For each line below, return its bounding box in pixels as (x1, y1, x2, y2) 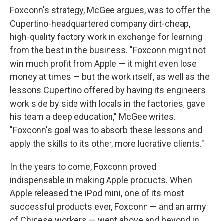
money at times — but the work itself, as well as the (10, 71, 210, 82)
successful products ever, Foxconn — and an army (10, 201, 206, 212)
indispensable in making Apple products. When (10, 174, 192, 185)
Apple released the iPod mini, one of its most (10, 187, 184, 198)
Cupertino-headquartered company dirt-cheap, (10, 18, 190, 29)
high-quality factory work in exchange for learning (10, 31, 202, 42)
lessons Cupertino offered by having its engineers (10, 84, 206, 95)
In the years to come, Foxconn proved (10, 161, 156, 172)
